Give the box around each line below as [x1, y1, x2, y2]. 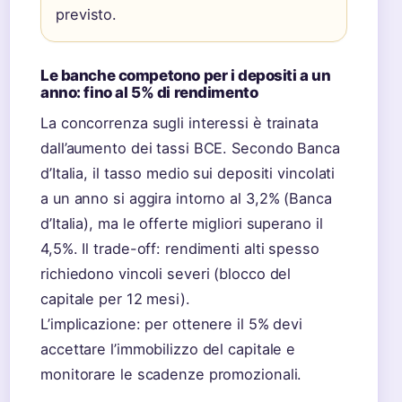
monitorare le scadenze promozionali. [40, 365, 302, 383]
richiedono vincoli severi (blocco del [40, 265, 292, 283]
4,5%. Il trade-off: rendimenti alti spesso [40, 240, 319, 258]
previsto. [56, 5, 118, 23]
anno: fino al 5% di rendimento [40, 83, 258, 101]
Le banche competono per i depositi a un [40, 66, 331, 84]
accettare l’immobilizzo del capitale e [40, 340, 296, 358]
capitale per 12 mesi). [40, 290, 190, 308]
